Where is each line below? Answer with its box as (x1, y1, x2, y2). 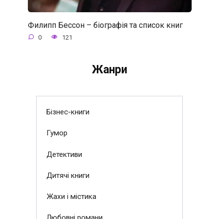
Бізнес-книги (46, 108, 89, 117)
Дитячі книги (46, 171, 89, 180)
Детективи (46, 150, 82, 159)
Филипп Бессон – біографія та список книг (27, 20, 183, 30)
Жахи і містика (46, 192, 96, 201)
